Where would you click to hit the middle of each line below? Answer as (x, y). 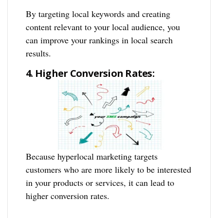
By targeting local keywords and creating (98, 14)
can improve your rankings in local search (100, 40)
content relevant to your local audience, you (103, 27)
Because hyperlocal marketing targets (92, 156)
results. (39, 53)
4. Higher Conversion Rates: (90, 73)
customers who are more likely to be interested (109, 170)
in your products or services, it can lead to (100, 183)
